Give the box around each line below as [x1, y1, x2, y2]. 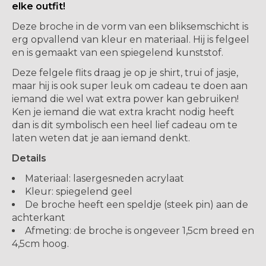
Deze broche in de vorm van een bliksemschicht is [12, 20, 248, 32]
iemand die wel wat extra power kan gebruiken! [12, 93, 239, 104]
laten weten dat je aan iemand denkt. [12, 132, 190, 144]
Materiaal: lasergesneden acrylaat [25, 172, 184, 184]
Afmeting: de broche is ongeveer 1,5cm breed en [25, 224, 254, 236]
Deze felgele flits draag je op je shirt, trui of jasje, [12, 66, 238, 78]
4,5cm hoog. [12, 237, 69, 249]
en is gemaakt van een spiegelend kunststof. [12, 46, 223, 58]
